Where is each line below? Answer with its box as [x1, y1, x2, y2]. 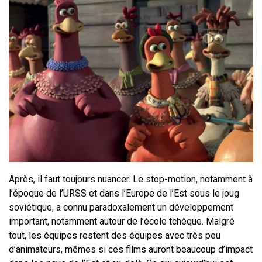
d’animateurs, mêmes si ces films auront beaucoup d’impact [9, 244, 253, 256]
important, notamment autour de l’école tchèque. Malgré [9, 216, 235, 227]
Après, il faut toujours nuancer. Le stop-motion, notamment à [9, 174, 253, 185]
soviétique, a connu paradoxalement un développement [9, 202, 233, 213]
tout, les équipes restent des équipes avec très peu [9, 230, 220, 242]
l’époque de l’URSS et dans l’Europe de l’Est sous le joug [9, 188, 239, 199]
